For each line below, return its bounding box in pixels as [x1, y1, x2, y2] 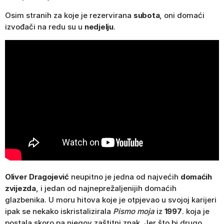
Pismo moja [113, 206, 154, 216]
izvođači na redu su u [5, 22, 84, 32]
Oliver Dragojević [5, 171, 69, 181]
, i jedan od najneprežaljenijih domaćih [35, 183, 176, 193]
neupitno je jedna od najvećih [68, 171, 180, 181]
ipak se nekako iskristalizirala [5, 206, 113, 216]
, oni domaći [159, 10, 205, 20]
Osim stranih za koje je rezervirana [5, 10, 133, 20]
